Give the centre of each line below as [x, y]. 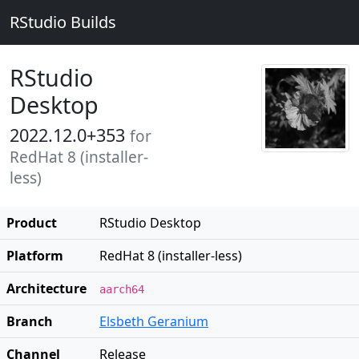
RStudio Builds [63, 22]
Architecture [46, 288]
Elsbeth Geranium [154, 321]
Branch [30, 321]
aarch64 [122, 289]
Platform [35, 256]
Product [32, 223]
